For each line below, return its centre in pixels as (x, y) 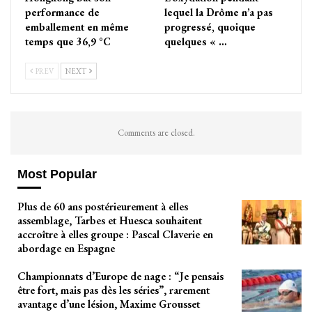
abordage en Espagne (66, 249)
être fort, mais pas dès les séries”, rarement (114, 290)
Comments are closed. (156, 132)
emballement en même (77, 26)
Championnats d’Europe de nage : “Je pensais (120, 276)
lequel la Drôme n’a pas (219, 12)
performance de (62, 12)
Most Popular (57, 174)
